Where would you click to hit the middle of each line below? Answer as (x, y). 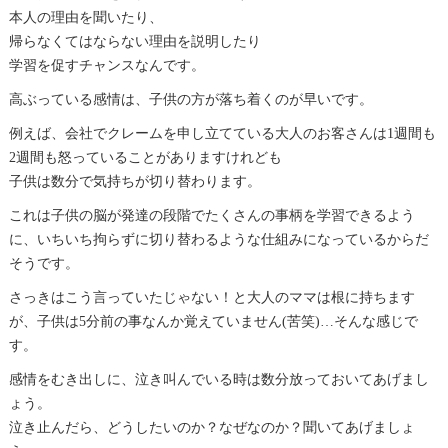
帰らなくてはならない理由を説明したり (134, 41)
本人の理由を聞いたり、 (85, 17)
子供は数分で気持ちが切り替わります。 (134, 181)
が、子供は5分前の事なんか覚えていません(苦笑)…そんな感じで (213, 321)
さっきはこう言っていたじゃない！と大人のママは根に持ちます (211, 297)
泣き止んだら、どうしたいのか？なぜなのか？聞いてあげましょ (211, 427)
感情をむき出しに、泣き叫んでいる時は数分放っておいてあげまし (218, 379)
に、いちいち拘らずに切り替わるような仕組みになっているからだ (218, 239)
